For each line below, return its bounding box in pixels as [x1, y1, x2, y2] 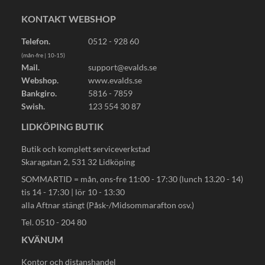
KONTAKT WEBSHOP [21, 13, 116, 25]
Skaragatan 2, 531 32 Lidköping [21, 157, 135, 167]
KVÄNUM [21, 234, 63, 245]
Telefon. [21, 36, 50, 47]
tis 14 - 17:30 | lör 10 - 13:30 [21, 187, 125, 198]
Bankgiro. [21, 88, 57, 99]
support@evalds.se [88, 62, 157, 73]
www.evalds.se [88, 75, 142, 86]
